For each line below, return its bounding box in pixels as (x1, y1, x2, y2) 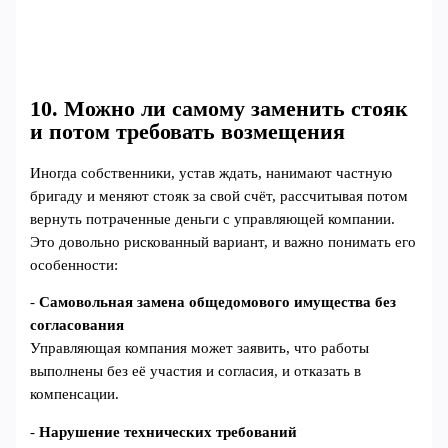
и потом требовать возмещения (30, 119, 346, 144)
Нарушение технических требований (39, 423, 298, 440)
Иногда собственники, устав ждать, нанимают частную (30, 164, 393, 181)
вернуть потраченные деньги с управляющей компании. (30, 210, 396, 227)
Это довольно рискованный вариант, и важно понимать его (30, 233, 417, 250)
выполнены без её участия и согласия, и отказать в (30, 363, 362, 380)
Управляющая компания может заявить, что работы (30, 340, 370, 357)
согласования (30, 317, 125, 334)
